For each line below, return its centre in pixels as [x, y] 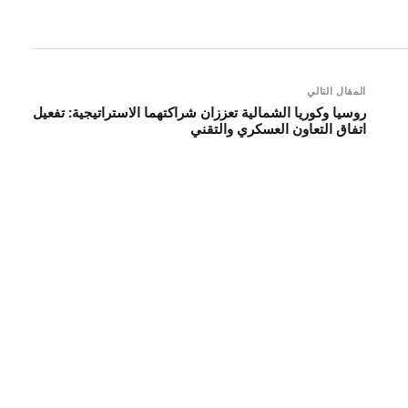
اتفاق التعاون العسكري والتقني [278, 128]
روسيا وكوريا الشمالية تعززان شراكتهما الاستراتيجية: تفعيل [199, 112]
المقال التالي [337, 90]
